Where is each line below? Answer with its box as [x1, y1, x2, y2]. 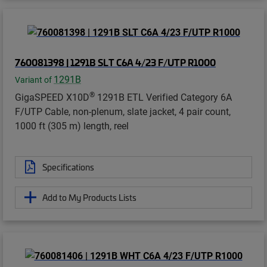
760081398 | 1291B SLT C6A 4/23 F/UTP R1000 [15, 55, 216, 69]
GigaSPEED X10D [15, 90, 89, 103]
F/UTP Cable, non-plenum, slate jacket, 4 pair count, [15, 104, 231, 117]
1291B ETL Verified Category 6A [95, 90, 232, 103]
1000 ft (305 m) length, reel [15, 119, 129, 132]
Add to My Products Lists [42, 191, 136, 203]
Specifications [42, 160, 94, 173]
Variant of [15, 74, 54, 85]
